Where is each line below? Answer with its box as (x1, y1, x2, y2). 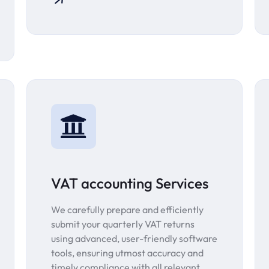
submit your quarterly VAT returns (51, 218, 195, 231)
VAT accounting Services (51, 174, 208, 193)
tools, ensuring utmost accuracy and (51, 247, 204, 259)
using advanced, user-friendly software (51, 232, 217, 245)
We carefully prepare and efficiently (51, 204, 204, 216)
